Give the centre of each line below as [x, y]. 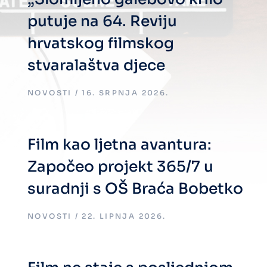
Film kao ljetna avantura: [119, 145]
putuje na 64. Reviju [102, 21]
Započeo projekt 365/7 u [120, 167]
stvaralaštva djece [96, 65]
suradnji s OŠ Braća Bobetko [135, 189]
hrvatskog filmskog [101, 43]
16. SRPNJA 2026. [125, 93]
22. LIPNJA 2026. [124, 216]
